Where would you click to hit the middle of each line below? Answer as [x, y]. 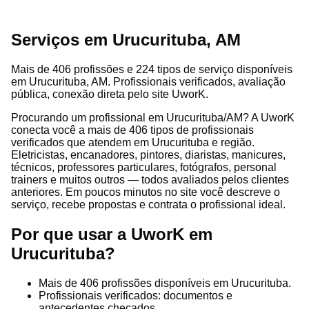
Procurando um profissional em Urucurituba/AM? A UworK [153, 117]
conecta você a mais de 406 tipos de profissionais [132, 130]
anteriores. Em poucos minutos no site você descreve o [146, 192]
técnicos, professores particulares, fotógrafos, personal [144, 167]
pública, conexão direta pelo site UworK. [110, 94]
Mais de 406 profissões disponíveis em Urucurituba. [165, 283]
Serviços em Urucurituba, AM [126, 39]
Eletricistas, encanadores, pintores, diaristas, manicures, [148, 154]
